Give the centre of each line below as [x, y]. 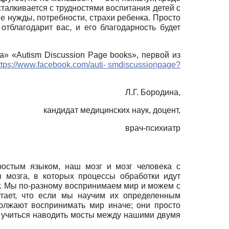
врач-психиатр [153, 128]
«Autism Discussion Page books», [77, 55]
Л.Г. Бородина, [153, 93]
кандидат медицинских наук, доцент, [111, 110]
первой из [161, 55]
